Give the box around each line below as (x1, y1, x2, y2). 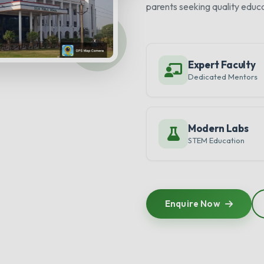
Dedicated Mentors (188, 72, 258, 81)
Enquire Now (165, 198, 220, 209)
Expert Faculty (188, 58, 256, 71)
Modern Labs (188, 122, 249, 134)
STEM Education (188, 136, 245, 145)
